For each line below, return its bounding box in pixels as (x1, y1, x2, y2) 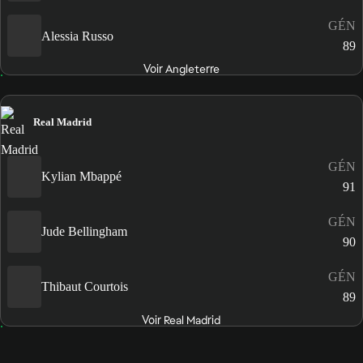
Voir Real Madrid (142, 312, 221, 327)
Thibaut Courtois (41, 280, 128, 294)
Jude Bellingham (41, 224, 127, 239)
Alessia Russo (41, 28, 113, 43)
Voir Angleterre (143, 62, 220, 77)
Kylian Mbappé (41, 169, 122, 184)
